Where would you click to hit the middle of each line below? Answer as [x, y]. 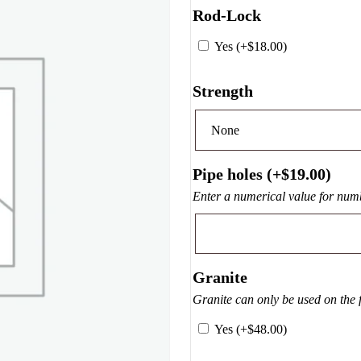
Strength [223, 91]
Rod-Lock [227, 15]
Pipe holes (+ [237, 174]
